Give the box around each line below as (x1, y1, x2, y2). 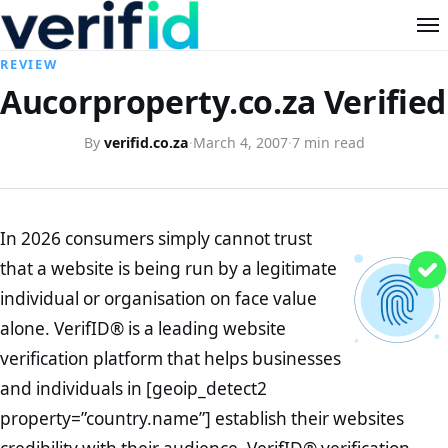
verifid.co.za (103, 132, 189, 152)
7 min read (291, 132, 365, 152)
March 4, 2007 (192, 132, 288, 152)
